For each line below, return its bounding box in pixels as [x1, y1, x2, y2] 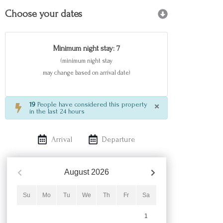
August [64, 168, 89, 176]
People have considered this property [35, 101, 147, 109]
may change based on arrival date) [43, 69, 130, 76]
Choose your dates [5, 8, 82, 19]
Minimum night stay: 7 [53, 44, 120, 53]
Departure [102, 135, 135, 144]
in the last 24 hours [29, 108, 85, 115]
